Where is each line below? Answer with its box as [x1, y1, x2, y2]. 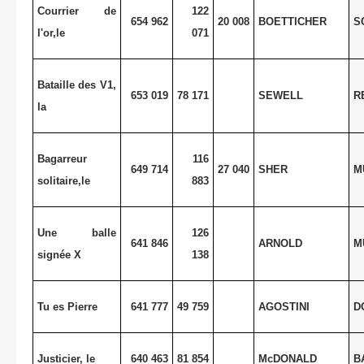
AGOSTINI [258, 300, 310, 313]
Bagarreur [37, 152, 87, 165]
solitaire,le [37, 174, 90, 187]
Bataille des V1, [37, 78, 117, 91]
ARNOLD [258, 236, 302, 249]
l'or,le [37, 26, 65, 39]
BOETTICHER [258, 15, 327, 28]
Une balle [37, 226, 117, 239]
